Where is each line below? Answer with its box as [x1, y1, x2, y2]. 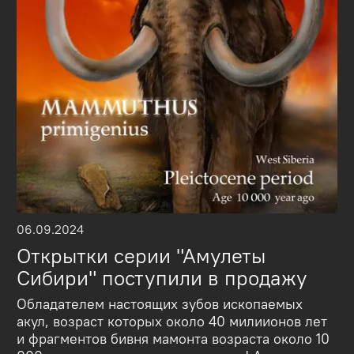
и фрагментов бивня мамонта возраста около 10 [17, 330, 330, 348]
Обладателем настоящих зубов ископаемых [17, 295, 303, 313]
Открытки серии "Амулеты [17, 243, 266, 269]
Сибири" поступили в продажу [17, 265, 308, 291]
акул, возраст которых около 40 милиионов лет [17, 312, 328, 330]
